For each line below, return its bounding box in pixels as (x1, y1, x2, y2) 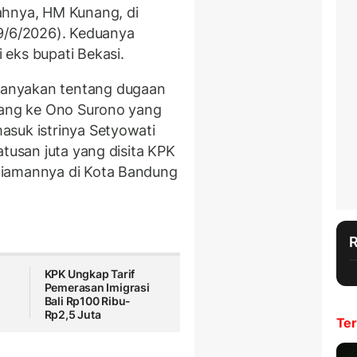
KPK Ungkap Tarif (44, 267, 135, 281)
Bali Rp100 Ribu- (44, 294, 131, 308)
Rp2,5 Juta (44, 308, 101, 322)
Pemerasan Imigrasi (44, 280, 150, 295)
